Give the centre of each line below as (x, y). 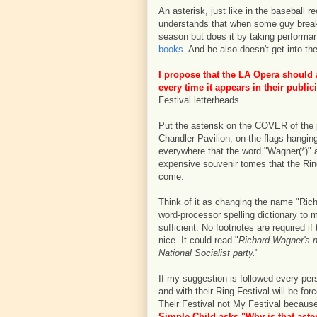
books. (172, 49)
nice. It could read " (198, 240)
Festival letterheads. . (203, 100)
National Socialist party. (207, 253)
